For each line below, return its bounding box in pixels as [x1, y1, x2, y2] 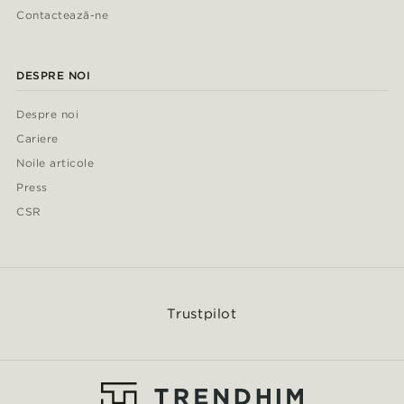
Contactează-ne [16, 8, 108, 23]
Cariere [16, 132, 59, 146]
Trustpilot [167, 306, 237, 323]
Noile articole [16, 156, 95, 170]
